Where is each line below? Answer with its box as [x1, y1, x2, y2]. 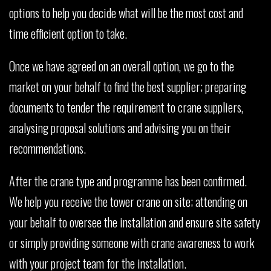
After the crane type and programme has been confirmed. [9, 171, 247, 190]
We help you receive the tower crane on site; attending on [9, 192, 247, 211]
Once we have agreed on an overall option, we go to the [9, 56, 234, 75]
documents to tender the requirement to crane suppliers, [9, 97, 243, 116]
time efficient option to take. [9, 24, 127, 42]
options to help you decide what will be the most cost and [9, 3, 243, 22]
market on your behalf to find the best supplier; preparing [9, 77, 246, 96]
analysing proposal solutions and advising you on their [9, 118, 231, 137]
